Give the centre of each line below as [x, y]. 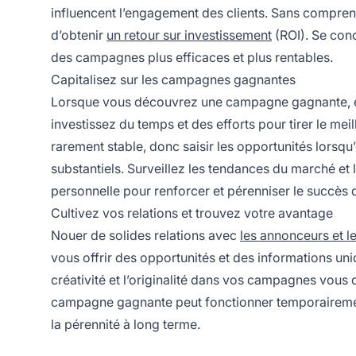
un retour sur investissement [189, 35]
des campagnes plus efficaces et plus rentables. [192, 57]
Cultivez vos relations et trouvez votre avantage [192, 213]
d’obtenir [79, 35]
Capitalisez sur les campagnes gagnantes [173, 79]
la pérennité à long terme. [126, 324]
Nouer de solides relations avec [145, 235]
